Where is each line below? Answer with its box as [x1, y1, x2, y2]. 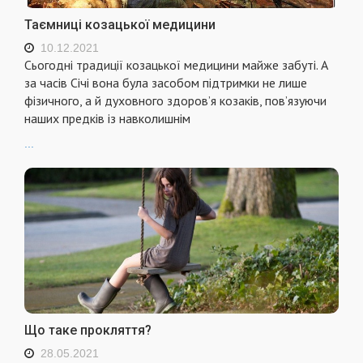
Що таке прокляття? [24, 322, 152, 339]
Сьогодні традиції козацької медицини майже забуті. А [24, 56, 328, 73]
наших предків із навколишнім [24, 109, 190, 126]
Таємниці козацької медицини [24, 16, 216, 32]
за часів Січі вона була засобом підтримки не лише [24, 74, 307, 91]
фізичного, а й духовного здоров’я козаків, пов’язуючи [24, 92, 327, 109]
